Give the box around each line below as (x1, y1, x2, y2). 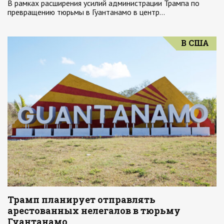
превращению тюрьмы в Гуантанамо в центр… (7, 7, 165, 17)
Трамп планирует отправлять (7, 193, 155, 205)
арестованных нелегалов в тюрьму (7, 204, 180, 216)
